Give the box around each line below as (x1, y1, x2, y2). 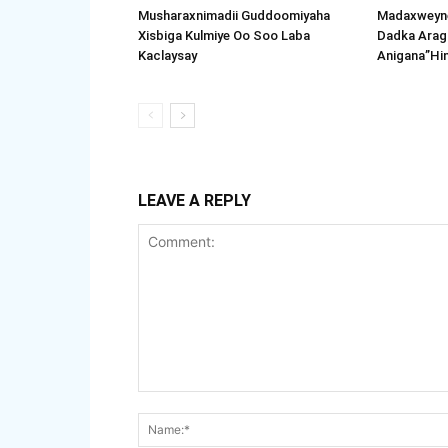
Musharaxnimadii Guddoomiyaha (138, 7, 330, 23)
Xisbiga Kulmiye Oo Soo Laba (138, 27, 310, 43)
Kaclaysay (138, 47, 197, 63)
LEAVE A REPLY (138, 190, 251, 210)
